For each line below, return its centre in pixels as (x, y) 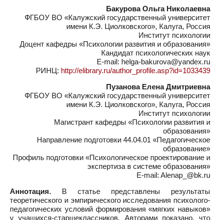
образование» (187, 149)
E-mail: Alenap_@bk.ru (173, 175)
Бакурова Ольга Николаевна (158, 9)
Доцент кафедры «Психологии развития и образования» (115, 44)
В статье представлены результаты (131, 191)
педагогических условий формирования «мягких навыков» (110, 209)
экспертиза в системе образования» (149, 166)
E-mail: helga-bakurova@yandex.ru (153, 62)
